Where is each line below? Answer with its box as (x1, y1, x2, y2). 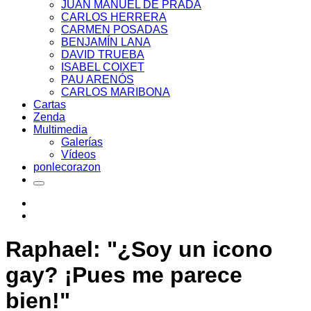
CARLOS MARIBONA (61, 86, 170, 98)
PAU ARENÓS (61, 74, 134, 85)
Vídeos (61, 149, 96, 160)
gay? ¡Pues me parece (6, 262, 242, 288)
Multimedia (33, 124, 87, 135)
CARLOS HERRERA (61, 11, 167, 23)
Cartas (33, 99, 66, 110)
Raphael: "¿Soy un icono (6, 237, 273, 262)
